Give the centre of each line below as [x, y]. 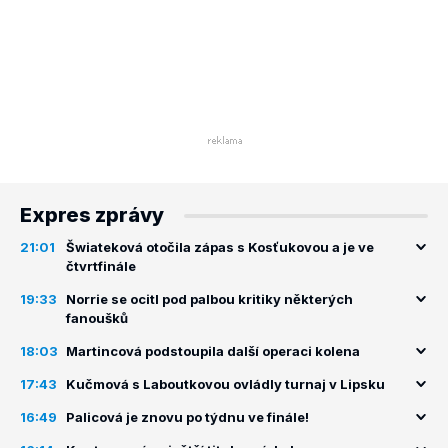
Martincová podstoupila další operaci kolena [213, 351]
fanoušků [97, 318]
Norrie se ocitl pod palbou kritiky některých [209, 299]
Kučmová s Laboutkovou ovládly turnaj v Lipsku [225, 384]
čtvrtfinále [101, 266]
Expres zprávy [92, 215]
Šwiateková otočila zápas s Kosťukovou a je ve [220, 247]
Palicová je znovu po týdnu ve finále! [187, 417]
